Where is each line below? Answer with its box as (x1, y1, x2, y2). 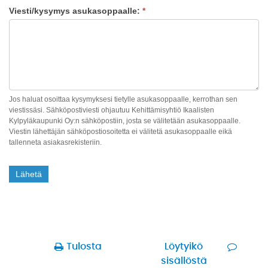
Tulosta (66, 242, 102, 252)
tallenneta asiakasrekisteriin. (9, 138, 102, 147)
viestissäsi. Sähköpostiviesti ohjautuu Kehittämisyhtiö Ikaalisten (9, 106, 214, 115)
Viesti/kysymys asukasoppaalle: (9, 6, 142, 16)
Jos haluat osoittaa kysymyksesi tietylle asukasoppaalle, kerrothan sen (9, 95, 237, 104)
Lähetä (16, 169, 42, 179)
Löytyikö (165, 242, 203, 252)
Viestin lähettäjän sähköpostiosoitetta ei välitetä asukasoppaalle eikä (9, 127, 232, 136)
